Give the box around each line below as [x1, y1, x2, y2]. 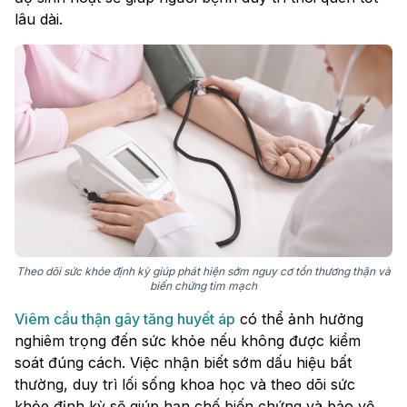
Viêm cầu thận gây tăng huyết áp [15, 310, 235, 329]
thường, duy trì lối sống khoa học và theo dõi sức [15, 375, 355, 394]
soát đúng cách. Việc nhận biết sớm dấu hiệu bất [15, 353, 352, 372]
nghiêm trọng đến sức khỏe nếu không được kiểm [15, 332, 361, 351]
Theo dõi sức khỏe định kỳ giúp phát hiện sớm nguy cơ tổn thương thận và [16, 264, 391, 279]
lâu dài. [15, 10, 63, 29]
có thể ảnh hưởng [235, 310, 363, 329]
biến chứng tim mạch [150, 279, 257, 293]
